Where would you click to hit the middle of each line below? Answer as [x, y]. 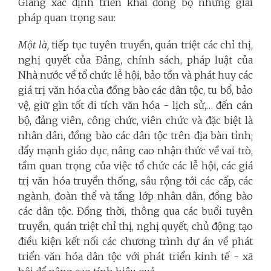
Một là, [34, 44]
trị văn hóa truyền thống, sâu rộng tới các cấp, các [135, 181]
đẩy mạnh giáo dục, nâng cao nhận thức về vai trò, [135, 150]
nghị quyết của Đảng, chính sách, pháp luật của [135, 60]
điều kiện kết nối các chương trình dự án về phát [135, 241]
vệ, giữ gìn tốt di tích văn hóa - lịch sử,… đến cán [135, 105]
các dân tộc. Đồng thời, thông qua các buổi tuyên [135, 211]
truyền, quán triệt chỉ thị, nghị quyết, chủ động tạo [135, 226]
